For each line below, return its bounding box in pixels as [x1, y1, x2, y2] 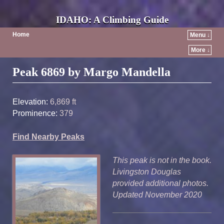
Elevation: [12, 97, 48, 106]
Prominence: [12, 108, 57, 117]
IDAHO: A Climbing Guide [55, 14, 168, 25]
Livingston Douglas [112, 167, 181, 176]
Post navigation [12, 61, 74, 71]
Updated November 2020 [112, 190, 202, 199]
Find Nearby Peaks [12, 132, 84, 141]
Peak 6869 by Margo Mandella [12, 65, 170, 79]
